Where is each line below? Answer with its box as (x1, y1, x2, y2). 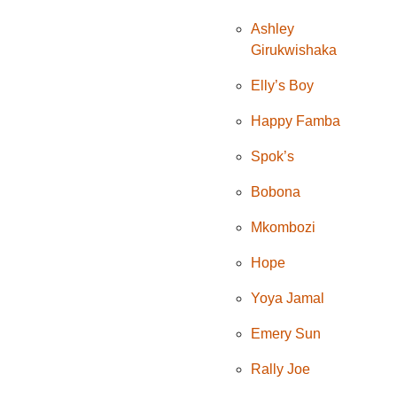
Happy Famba (251, 113, 341, 129)
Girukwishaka (251, 43, 338, 58)
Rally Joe (251, 362, 311, 378)
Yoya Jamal (251, 291, 325, 307)
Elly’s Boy (251, 78, 315, 94)
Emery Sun (251, 326, 322, 342)
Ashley (251, 21, 295, 37)
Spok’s (251, 149, 295, 165)
